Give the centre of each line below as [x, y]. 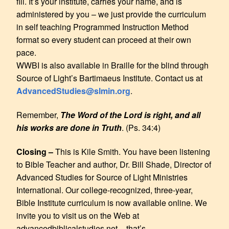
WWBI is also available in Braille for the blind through [112, 65]
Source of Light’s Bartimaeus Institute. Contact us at [109, 78]
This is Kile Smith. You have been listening [133, 151]
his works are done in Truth [69, 127]
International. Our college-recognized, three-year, [105, 190]
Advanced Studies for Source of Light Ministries [102, 177]
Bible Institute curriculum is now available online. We [112, 202]
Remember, [38, 114]
